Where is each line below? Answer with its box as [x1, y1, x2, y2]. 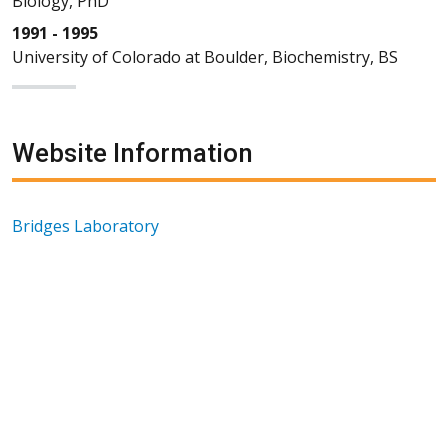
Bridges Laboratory [12, 214, 159, 237]
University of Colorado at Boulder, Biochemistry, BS [12, 45, 398, 68]
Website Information [12, 137, 253, 168]
